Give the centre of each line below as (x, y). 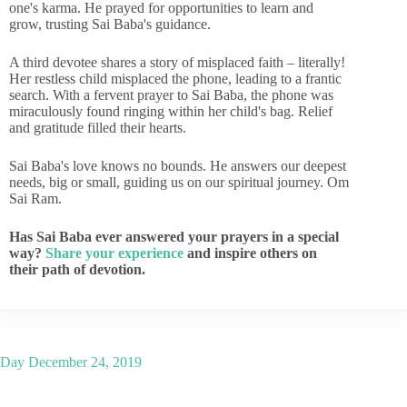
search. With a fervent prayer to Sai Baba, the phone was (171, 95)
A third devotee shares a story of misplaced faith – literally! (177, 62)
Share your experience (114, 253)
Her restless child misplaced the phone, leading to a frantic (175, 79)
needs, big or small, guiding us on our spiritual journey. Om (179, 182)
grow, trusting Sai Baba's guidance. (110, 24)
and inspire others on (250, 253)
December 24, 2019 (83, 362)
